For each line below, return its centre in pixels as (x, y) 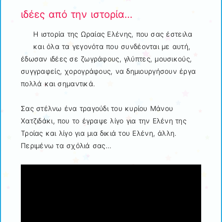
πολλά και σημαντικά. (58, 84)
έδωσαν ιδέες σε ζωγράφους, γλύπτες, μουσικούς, (107, 59)
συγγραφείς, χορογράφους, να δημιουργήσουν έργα (109, 71)
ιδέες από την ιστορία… (77, 14)
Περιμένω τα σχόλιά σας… (66, 146)
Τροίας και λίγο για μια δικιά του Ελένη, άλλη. (99, 133)
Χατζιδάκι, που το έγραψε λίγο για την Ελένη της (104, 121)
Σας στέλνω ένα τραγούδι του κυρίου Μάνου (97, 109)
